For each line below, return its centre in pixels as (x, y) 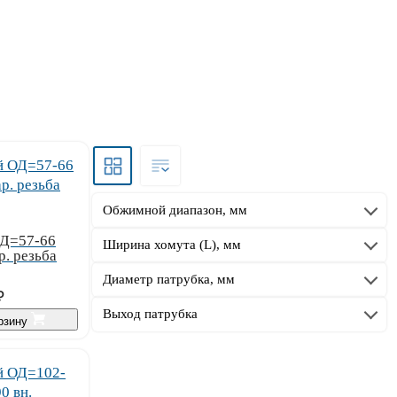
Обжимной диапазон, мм (175, 210)
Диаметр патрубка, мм (169, 279)
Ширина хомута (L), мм (172, 244)
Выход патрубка (150, 313)
